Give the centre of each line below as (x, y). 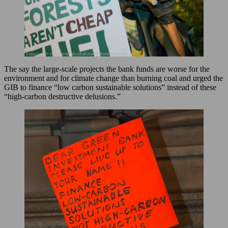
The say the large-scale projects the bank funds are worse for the (107, 69)
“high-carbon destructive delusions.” (62, 97)
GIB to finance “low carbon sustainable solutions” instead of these (110, 88)
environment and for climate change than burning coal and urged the (113, 78)
